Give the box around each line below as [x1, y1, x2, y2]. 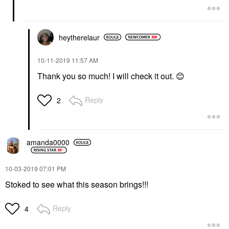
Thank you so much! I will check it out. [37, 70, 176, 82]
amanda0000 [27, 137, 70, 148]
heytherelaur [59, 32, 100, 42]
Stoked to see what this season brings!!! [5, 178, 148, 190]
